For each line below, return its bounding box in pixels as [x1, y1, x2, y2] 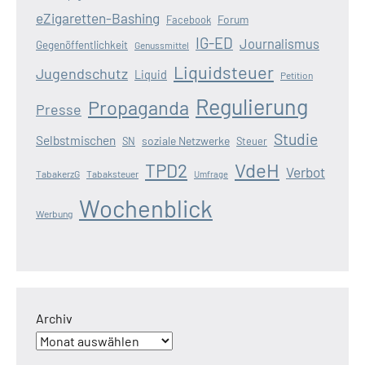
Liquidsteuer [174, 60, 274, 82]
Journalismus [240, 34, 319, 51]
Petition [280, 68, 313, 81]
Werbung [36, 207, 73, 219]
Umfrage [194, 168, 228, 179]
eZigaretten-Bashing [36, 9, 160, 26]
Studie [274, 129, 318, 148]
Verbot [286, 163, 325, 180]
